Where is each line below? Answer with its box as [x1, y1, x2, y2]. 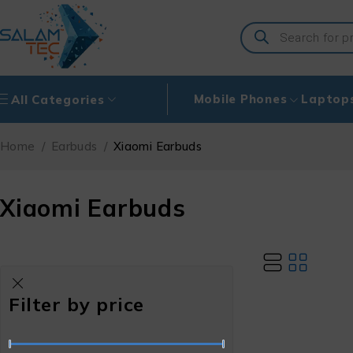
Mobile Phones [193, 91, 288, 106]
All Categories [11, 91, 105, 107]
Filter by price [9, 292, 144, 316]
